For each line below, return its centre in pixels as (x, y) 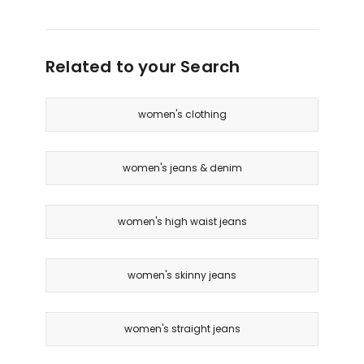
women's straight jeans (182, 329)
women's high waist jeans (182, 222)
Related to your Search (143, 67)
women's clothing (182, 115)
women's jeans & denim (182, 168)
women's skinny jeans (182, 275)
